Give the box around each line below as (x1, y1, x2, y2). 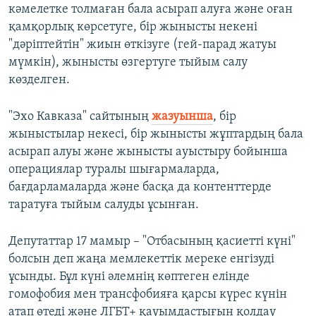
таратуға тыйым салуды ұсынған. (8, 198, 199, 212)
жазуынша (152, 110, 213, 124)
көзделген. (8, 73, 70, 87)
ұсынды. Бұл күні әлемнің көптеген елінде (8, 270, 250, 284)
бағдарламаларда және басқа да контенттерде (8, 181, 272, 195)
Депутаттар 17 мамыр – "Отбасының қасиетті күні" (8, 235, 296, 249)
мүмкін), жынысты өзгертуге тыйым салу (8, 56, 248, 70)
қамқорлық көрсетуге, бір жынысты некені (8, 20, 257, 35)
